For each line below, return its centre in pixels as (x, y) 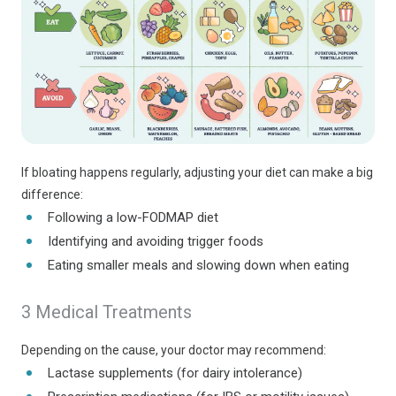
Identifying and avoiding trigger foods (156, 241)
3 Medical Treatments (107, 312)
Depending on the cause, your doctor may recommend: (174, 350)
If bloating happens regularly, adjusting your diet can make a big (197, 172)
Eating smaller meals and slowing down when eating (198, 265)
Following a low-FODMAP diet (133, 217)
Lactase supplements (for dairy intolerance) (175, 373)
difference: (52, 194)
